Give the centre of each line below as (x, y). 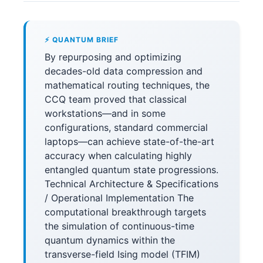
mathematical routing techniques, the (127, 85)
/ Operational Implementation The (119, 198)
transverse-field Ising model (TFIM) (122, 254)
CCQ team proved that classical (116, 99)
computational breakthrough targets (125, 212)
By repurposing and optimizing (113, 57)
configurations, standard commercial (126, 127)
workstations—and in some (105, 113)
